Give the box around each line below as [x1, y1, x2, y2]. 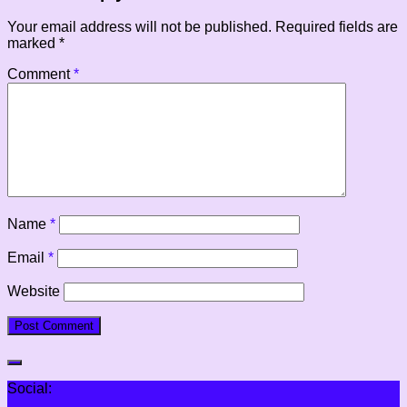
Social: [7, 381, 52, 397]
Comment [7, 66, 74, 83]
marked [7, 35, 59, 52]
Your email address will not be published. [7, 19, 272, 35]
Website [7, 283, 60, 300]
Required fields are [275, 19, 398, 35]
